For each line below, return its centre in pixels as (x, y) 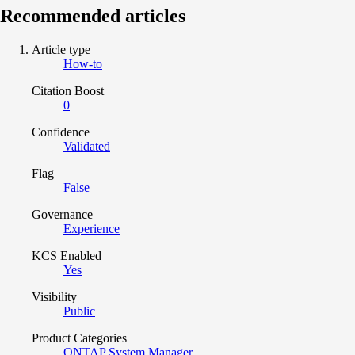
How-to (83, 64)
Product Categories (79, 338)
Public (79, 311)
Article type (61, 50)
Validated (87, 147)
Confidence (61, 132)
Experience (92, 229)
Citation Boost (68, 91)
